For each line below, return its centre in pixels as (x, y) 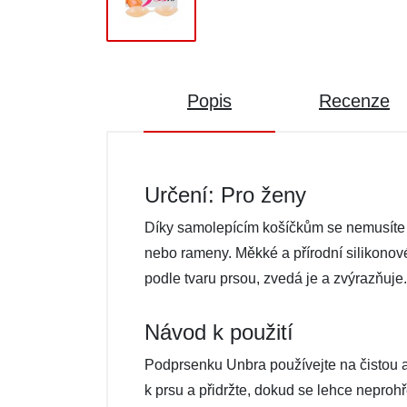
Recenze (354, 101)
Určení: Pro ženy (225, 195)
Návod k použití (219, 332)
